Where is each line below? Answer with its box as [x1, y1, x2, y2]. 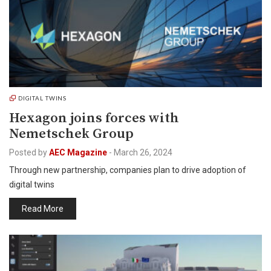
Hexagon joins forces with [9, 109, 179, 127]
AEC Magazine [49, 148, 107, 157]
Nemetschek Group [9, 125, 134, 143]
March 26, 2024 [114, 148, 172, 157]
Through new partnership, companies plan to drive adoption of [9, 165, 246, 175]
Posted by [9, 148, 47, 157]
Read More [22, 204, 64, 214]
